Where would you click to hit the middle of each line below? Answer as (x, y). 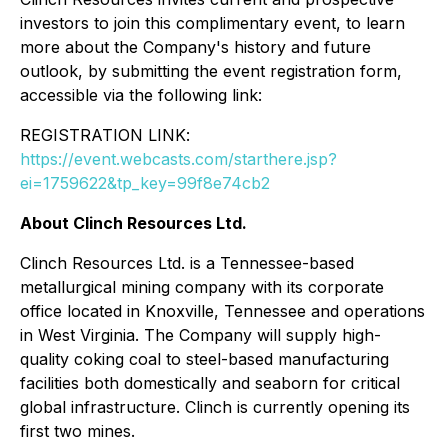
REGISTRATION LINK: (105, 135)
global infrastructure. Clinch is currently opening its (215, 407)
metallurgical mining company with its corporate (202, 287)
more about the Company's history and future (195, 47)
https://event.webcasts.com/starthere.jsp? (178, 159)
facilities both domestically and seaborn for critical (210, 383)
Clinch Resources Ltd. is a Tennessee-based (187, 263)
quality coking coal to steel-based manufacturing (204, 359)
